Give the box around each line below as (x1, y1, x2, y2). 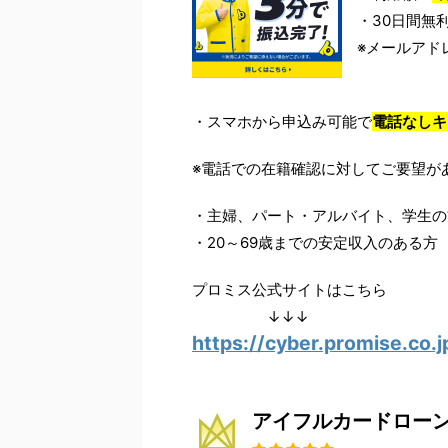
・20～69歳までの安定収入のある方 (192, 233, 438, 253)
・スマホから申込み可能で (192, 112, 372, 132)
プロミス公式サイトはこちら (192, 280, 387, 300)
